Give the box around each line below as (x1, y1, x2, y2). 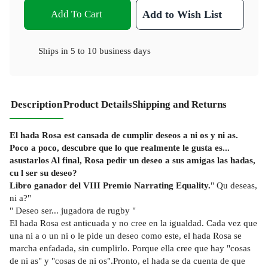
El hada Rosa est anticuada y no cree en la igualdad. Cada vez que (10, 217, 257, 228)
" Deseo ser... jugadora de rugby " (10, 205, 136, 215)
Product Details (63, 98, 132, 110)
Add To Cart (50, 8, 102, 20)
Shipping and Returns (132, 98, 227, 110)
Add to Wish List (142, 8, 223, 20)
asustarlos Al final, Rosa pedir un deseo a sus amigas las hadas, (10, 154, 255, 165)
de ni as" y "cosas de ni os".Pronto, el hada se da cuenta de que (10, 255, 245, 266)
